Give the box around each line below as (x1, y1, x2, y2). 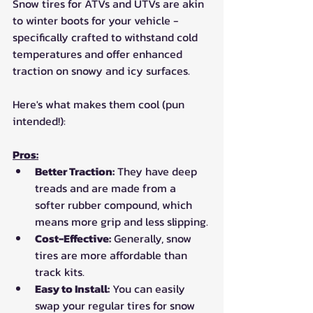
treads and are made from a (35, 179, 179, 196)
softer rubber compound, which (35, 196, 195, 213)
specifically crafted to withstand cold (13, 28, 201, 45)
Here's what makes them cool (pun (13, 95, 187, 112)
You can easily (110, 279, 188, 297)
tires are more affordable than (35, 246, 190, 263)
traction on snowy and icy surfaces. (13, 61, 190, 79)
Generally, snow (111, 229, 194, 247)
